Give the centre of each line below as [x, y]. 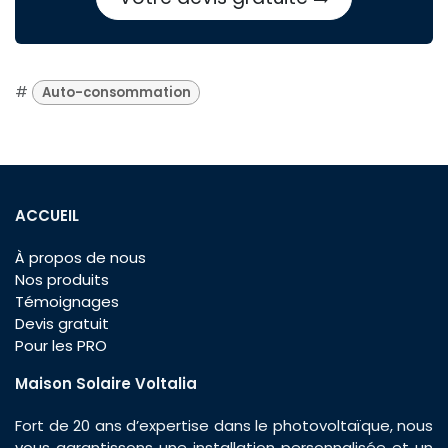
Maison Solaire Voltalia [106, 383]
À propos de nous [80, 257]
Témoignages [67, 301]
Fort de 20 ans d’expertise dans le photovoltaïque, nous [224, 425]
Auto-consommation [116, 92]
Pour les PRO [61, 345]
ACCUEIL [47, 215]
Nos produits [62, 279]
